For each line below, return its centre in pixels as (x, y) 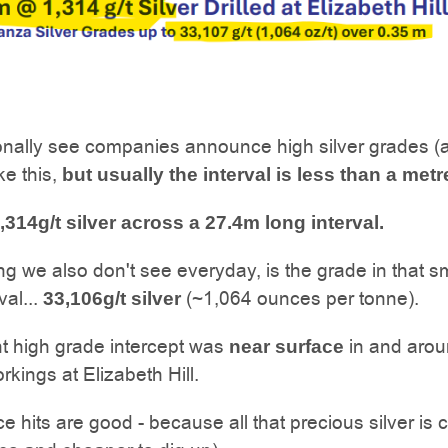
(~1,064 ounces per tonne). (300, 298)
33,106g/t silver (112, 298)
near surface (286, 346)
